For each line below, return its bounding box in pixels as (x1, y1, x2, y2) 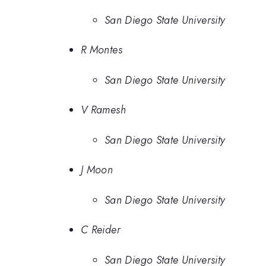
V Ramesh (81, 102, 126, 118)
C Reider (81, 222, 121, 238)
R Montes (81, 42, 122, 58)
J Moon (81, 162, 113, 178)
